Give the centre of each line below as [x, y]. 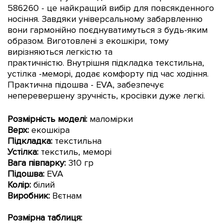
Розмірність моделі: [47, 119]
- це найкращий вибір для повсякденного [126, 8]
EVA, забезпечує [130, 84]
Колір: [19, 184]
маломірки [110, 119]
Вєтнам [66, 195]
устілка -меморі [39, 73]
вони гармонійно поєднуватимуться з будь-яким [108, 30]
